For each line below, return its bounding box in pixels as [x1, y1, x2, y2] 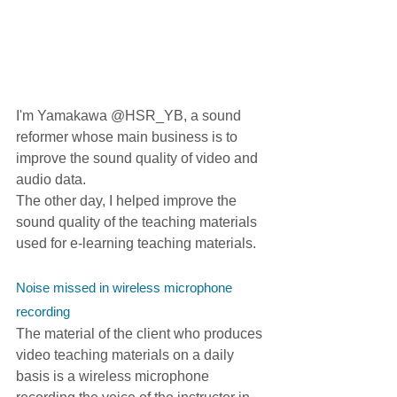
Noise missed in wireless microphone [16, 280, 236, 296]
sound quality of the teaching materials [16, 214, 261, 230]
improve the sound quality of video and [16, 151, 261, 167]
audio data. [16, 172, 86, 188]
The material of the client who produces [16, 326, 266, 342]
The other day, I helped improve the [16, 193, 240, 209]
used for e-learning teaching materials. [16, 236, 256, 252]
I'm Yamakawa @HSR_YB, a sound [16, 108, 245, 124]
